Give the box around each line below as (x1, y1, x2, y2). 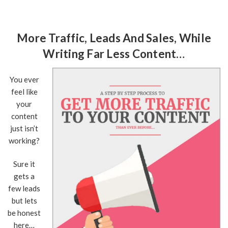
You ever (9, 74, 39, 84)
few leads (8, 184, 41, 193)
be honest (8, 208, 41, 217)
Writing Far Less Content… (43, 47, 185, 61)
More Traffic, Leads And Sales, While (17, 31, 211, 45)
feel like (11, 87, 38, 96)
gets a (14, 172, 35, 181)
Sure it (13, 159, 36, 168)
